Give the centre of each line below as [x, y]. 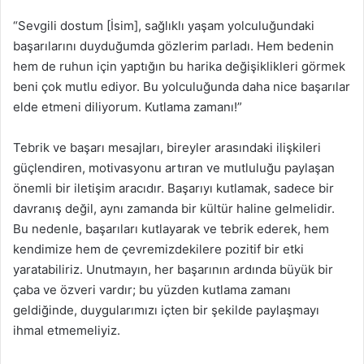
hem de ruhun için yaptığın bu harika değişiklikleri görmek [179, 66]
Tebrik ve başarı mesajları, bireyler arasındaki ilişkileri [167, 147]
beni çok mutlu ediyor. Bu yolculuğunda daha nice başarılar [182, 87]
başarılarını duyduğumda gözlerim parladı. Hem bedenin [173, 46]
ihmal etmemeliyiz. [67, 330]
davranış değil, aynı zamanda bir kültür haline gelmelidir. [174, 208]
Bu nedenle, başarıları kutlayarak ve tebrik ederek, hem [171, 229]
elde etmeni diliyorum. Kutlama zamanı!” [128, 107]
